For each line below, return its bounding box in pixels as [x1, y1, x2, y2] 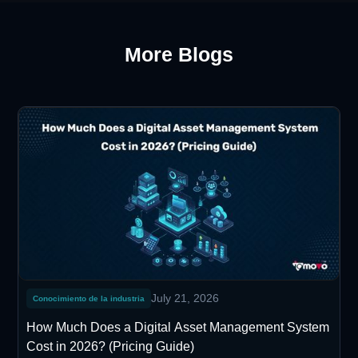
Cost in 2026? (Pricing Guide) [26, 339, 195, 353]
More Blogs [125, 42, 233, 66]
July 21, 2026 [151, 291, 220, 304]
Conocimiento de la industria [33, 293, 145, 303]
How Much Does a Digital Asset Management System [26, 320, 330, 334]
